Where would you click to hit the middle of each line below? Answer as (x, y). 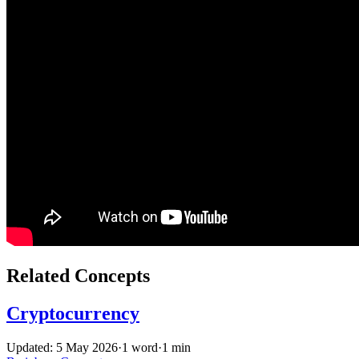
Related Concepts (78, 275)
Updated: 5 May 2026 (62, 347)
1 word (140, 347)
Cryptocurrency (73, 313)
